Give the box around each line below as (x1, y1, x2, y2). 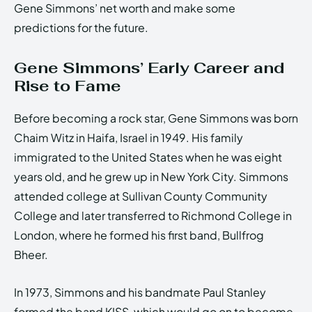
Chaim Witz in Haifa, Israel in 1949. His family (14, 130, 243, 146)
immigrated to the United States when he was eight (14, 150, 282, 165)
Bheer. (14, 247, 48, 263)
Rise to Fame (14, 76, 121, 96)
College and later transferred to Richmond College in (14, 208, 292, 224)
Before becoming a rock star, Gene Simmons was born (14, 111, 298, 126)
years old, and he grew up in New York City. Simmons (14, 169, 288, 185)
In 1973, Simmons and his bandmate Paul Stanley (14, 285, 266, 300)
